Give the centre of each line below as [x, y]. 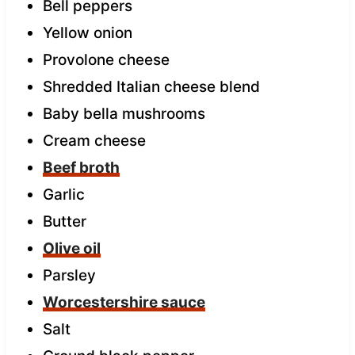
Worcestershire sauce [124, 302]
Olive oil [71, 248]
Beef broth [81, 167]
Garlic [63, 194]
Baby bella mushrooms [124, 113]
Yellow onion [87, 32]
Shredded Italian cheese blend [151, 86]
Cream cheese [94, 140]
